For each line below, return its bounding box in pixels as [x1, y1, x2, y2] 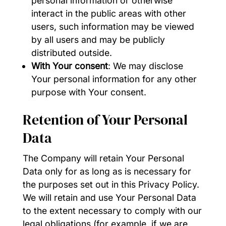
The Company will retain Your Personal [22, 152, 184, 163]
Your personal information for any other [31, 73, 197, 84]
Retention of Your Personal [22, 109, 188, 129]
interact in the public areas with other [31, 8, 187, 19]
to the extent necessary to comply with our [22, 205, 202, 216]
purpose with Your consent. [31, 86, 147, 97]
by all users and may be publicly [31, 34, 165, 45]
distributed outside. [31, 47, 112, 58]
